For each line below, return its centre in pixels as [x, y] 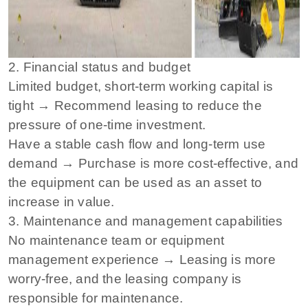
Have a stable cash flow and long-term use [137, 144]
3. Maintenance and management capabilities [146, 221]
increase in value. [62, 201]
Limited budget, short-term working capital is [141, 86]
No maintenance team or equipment [117, 240]
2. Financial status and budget [99, 67]
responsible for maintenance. [96, 298]
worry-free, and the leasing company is [125, 278]
